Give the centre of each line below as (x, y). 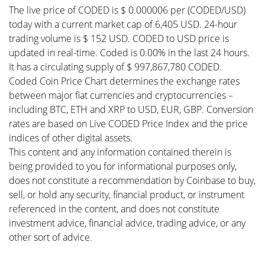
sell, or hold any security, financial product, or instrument (127, 195)
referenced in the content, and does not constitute (114, 209)
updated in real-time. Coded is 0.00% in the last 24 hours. (129, 53)
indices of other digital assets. (71, 138)
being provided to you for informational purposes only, (123, 166)
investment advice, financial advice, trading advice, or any (127, 223)
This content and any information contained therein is (120, 152)
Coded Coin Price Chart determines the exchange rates (124, 81)
